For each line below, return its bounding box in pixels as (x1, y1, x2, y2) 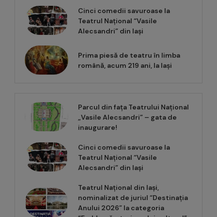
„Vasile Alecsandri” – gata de (78, 112, 177, 122)
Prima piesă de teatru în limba (78, 50, 180, 60)
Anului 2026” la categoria (78, 203, 164, 212)
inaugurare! (78, 123, 117, 132)
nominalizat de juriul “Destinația (78, 193, 188, 202)
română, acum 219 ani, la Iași (78, 61, 172, 70)
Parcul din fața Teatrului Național (78, 102, 189, 111)
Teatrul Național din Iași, (78, 183, 159, 192)
